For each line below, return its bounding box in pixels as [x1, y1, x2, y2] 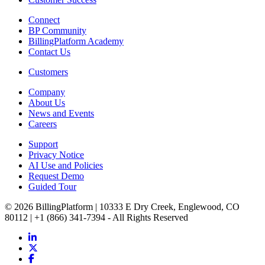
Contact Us [28, 46, 70, 57]
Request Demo [28, 170, 84, 181]
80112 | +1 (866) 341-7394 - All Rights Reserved [5, 212, 188, 222]
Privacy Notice [28, 149, 84, 160]
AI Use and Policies [28, 160, 103, 170]
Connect [28, 14, 60, 25]
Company [28, 86, 65, 97]
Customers [28, 66, 68, 77]
